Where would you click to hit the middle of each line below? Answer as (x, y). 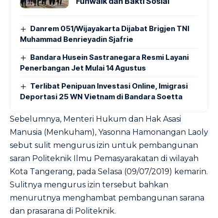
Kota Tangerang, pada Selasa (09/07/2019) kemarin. (109, 172)
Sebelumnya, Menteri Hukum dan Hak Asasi (95, 119)
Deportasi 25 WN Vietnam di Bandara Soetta (101, 97)
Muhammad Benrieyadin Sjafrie (77, 39)
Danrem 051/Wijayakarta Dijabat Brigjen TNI (110, 28)
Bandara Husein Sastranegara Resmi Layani (110, 57)
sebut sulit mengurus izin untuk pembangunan (104, 145)
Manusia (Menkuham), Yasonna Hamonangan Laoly (109, 132)
